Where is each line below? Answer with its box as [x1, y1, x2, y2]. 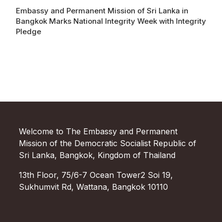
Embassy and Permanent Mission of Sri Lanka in [16, 6, 188, 16]
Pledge [16, 27, 41, 37]
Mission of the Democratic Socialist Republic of [19, 138, 197, 149]
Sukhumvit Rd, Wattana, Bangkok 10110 [19, 182, 168, 192]
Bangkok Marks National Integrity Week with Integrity [16, 16, 206, 26]
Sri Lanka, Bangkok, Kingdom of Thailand [19, 150, 176, 161]
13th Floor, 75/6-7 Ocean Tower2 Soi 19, [19, 170, 173, 180]
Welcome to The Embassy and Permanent [19, 126, 178, 137]
